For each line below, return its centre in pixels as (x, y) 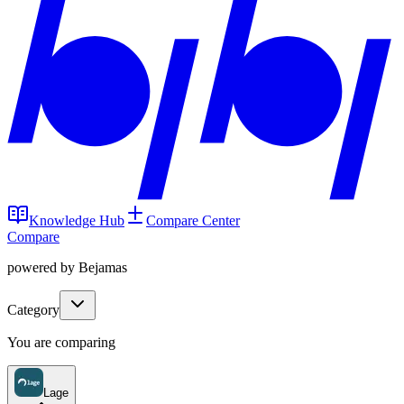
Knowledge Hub (77, 220)
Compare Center (193, 220)
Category (33, 310)
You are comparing (61, 342)
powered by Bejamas (67, 267)
